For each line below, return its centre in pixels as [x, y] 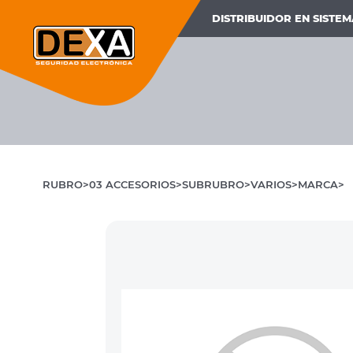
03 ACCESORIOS [132, 185]
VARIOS [271, 185]
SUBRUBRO [213, 185]
